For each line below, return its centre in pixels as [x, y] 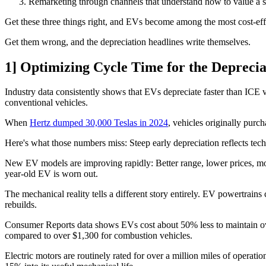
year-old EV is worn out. [51, 174]
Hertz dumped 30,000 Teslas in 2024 [99, 123]
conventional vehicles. [47, 103]
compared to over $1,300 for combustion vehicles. [99, 236]
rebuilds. [22, 205]
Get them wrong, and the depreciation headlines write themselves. [128, 42]
